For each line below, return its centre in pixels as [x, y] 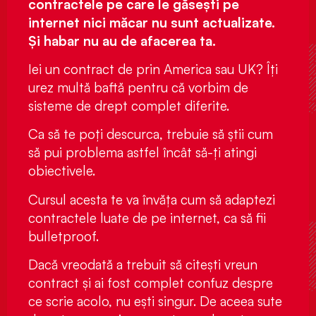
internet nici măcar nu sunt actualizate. [152, 22]
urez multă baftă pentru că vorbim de [138, 87]
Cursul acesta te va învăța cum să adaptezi [152, 199]
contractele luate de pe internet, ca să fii [147, 218]
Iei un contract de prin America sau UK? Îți [153, 69]
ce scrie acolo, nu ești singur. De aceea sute [155, 302]
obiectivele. [63, 171]
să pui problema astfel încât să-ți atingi [142, 153]
